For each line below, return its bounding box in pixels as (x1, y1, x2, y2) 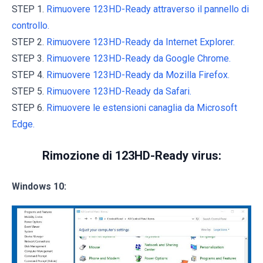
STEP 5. (12, 86, 46, 97)
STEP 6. (12, 102, 46, 114)
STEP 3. (12, 53, 46, 65)
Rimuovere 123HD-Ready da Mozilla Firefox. (46, 69, 230, 81)
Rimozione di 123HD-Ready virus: (42, 149, 221, 163)
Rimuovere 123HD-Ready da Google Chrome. (46, 53, 231, 65)
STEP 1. (12, 4, 46, 15)
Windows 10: (12, 181, 66, 193)
